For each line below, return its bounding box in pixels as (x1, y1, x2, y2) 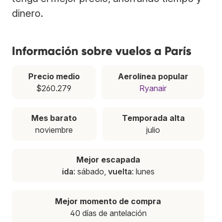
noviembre (35, 124, 73, 135)
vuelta (108, 166, 132, 176)
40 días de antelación (69, 208, 147, 218)
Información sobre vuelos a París (12, 43, 191, 58)
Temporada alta (121, 112, 185, 123)
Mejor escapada (76, 154, 140, 165)
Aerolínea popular (117, 71, 188, 81)
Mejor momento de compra (55, 196, 161, 206)
